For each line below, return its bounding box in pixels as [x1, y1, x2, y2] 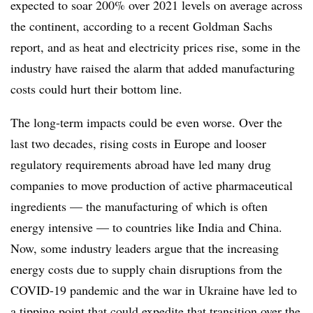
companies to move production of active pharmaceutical [10, 177, 293, 194]
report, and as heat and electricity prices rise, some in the [10, 38, 300, 55]
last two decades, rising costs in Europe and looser [10, 135, 266, 152]
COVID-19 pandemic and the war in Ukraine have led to [10, 282, 297, 298]
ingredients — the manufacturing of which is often [10, 198, 268, 214]
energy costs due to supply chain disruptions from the [10, 261, 282, 277]
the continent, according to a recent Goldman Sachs [10, 17, 272, 34]
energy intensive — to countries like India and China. [10, 219, 282, 235]
